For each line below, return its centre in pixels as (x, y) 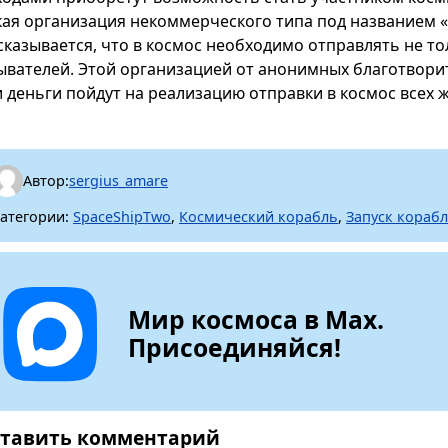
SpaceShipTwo (122, 216)
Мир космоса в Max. (256, 319)
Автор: (46, 181)
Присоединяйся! (235, 347)
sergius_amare (118, 181)
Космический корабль (258, 216)
